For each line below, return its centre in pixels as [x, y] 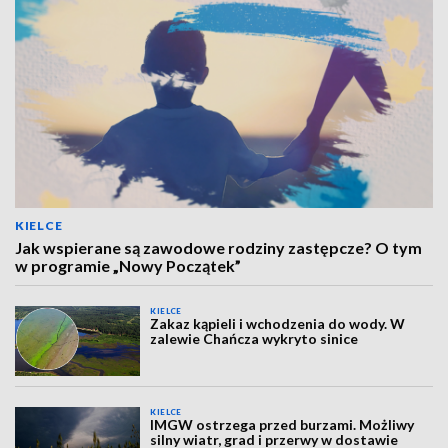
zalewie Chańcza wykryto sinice [254, 338]
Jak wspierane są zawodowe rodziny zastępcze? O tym [218, 247]
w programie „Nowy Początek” [128, 265]
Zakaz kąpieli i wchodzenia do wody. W [278, 323]
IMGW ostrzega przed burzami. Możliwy [282, 425]
